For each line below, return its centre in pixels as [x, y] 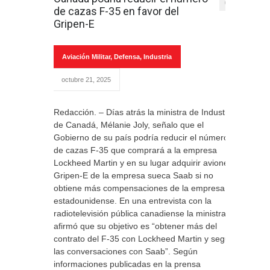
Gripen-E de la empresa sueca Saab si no [133, 175]
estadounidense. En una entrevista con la [133, 201]
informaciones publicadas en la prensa [127, 264]
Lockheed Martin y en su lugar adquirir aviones [143, 163]
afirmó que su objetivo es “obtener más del [135, 226]
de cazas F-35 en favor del [116, 11]
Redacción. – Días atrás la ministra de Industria [144, 112]
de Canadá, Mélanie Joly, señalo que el [129, 125]
